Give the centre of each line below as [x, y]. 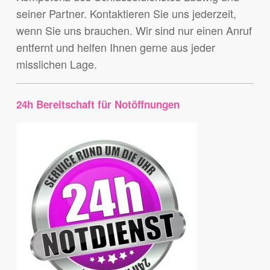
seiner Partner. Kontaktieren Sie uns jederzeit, [126, 14]
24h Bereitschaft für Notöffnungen [98, 105]
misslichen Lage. [56, 64]
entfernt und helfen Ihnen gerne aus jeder [115, 47]
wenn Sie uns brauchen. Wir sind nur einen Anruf [134, 30]
